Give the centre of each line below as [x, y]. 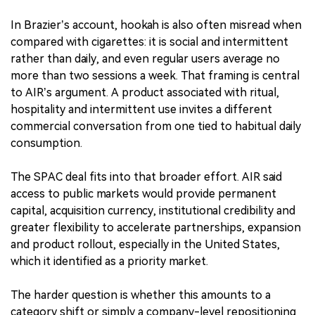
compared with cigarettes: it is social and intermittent [149, 41]
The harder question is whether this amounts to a [141, 295]
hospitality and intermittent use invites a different [141, 109]
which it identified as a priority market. [109, 261]
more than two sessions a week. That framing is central [155, 75]
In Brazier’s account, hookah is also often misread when [156, 25]
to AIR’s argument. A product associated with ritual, [145, 92]
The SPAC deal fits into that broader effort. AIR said [146, 176]
